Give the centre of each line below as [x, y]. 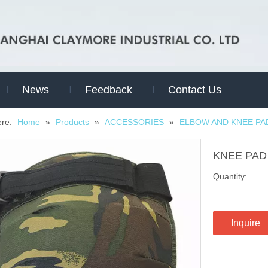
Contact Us [195, 89]
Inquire [246, 223]
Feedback [109, 89]
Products [72, 122]
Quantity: [230, 176]
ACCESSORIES [134, 122]
